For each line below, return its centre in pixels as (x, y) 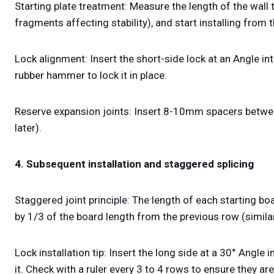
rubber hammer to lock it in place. (91, 76)
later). (28, 128)
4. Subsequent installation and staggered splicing (134, 164)
